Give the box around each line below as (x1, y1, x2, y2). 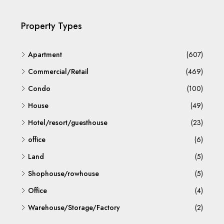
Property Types (21, 19, 82, 32)
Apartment (28, 49, 62, 59)
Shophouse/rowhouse (28, 168, 99, 178)
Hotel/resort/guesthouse (28, 117, 107, 127)
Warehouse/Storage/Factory (28, 202, 120, 212)
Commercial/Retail (28, 66, 88, 76)
